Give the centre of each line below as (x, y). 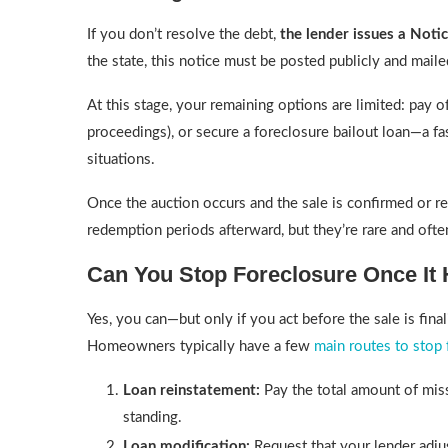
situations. (121, 159)
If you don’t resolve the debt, (183, 34)
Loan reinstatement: (191, 390)
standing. (152, 417)
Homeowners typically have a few (200, 346)
